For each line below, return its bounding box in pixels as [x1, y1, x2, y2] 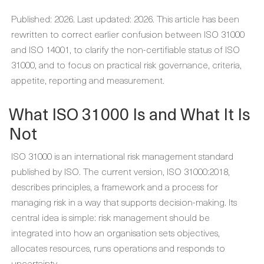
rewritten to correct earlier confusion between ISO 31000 [11, 27, 245, 41]
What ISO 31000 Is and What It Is [9, 101, 250, 126]
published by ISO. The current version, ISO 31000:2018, [11, 164, 230, 178]
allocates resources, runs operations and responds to [11, 240, 225, 255]
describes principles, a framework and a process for [11, 179, 218, 193]
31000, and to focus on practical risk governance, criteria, [11, 57, 242, 71]
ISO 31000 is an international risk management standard [11, 148, 233, 163]
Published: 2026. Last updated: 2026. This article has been [11, 11, 239, 25]
